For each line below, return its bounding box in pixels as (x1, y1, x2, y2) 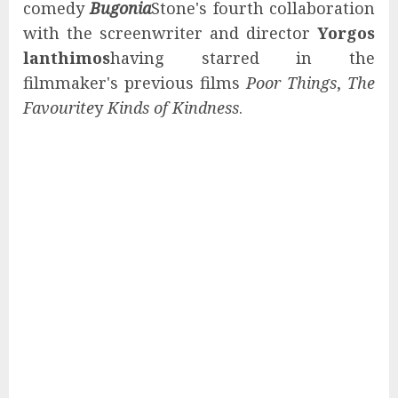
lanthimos (23, 46, 110, 68)
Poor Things (246, 71, 337, 93)
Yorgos (317, 21, 375, 44)
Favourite (23, 96, 94, 118)
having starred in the (110, 46, 375, 68)
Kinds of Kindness (107, 96, 239, 118)
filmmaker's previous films (23, 71, 246, 93)
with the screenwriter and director (23, 21, 317, 44)
